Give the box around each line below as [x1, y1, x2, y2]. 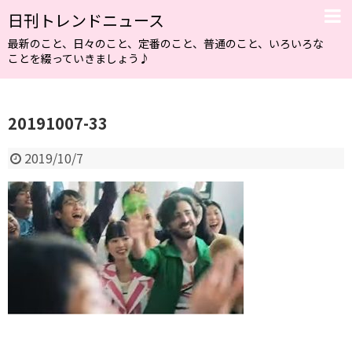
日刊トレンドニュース [8, 9, 164, 31]
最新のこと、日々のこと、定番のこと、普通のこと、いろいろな [8, 35, 324, 51]
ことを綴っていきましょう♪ [8, 50, 150, 66]
